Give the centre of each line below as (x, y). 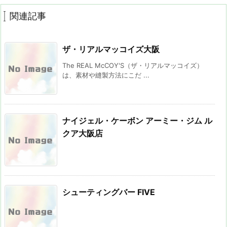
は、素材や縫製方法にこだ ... (106, 75)
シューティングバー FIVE (109, 192)
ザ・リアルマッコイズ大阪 (111, 49)
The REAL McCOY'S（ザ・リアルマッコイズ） (133, 66)
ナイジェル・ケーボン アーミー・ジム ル (137, 121)
